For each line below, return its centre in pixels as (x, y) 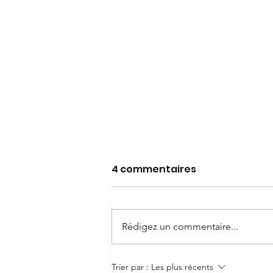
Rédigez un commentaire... (180, 226)
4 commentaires (154, 169)
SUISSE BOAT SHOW (179, 241)
